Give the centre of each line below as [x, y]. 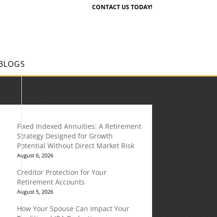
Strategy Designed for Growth [65, 136]
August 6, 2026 [35, 155]
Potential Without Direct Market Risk [75, 146]
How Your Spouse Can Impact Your [73, 209]
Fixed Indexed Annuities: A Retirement [79, 126]
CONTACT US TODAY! [122, 7]
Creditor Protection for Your [62, 172]
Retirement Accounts [51, 182]
